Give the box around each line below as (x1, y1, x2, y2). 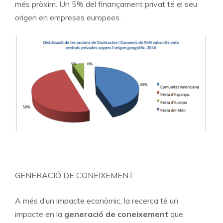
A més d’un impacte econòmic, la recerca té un (15, 195, 178, 206)
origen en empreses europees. (15, 12, 121, 22)
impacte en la (15, 209, 64, 219)
